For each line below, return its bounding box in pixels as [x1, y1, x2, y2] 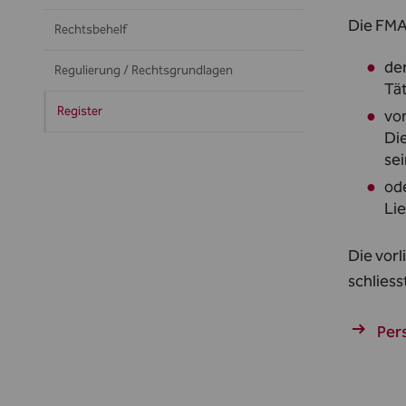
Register [57, 103, 102, 119]
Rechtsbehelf [54, 22, 127, 37]
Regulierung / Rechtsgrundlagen [54, 63, 233, 78]
